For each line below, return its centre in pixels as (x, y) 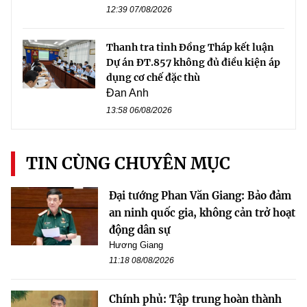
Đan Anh (127, 93)
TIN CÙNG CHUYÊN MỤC (128, 164)
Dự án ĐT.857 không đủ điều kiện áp (193, 63)
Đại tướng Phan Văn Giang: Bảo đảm (200, 196)
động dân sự (140, 230)
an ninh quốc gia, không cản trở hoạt (202, 213)
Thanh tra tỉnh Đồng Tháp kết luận (190, 48)
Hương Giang (136, 245)
